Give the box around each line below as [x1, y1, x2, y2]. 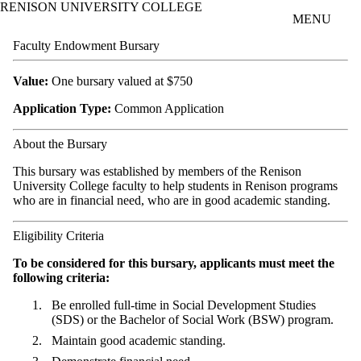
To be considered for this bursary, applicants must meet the [13, 255, 334, 270]
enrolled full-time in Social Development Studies [69, 297, 316, 312]
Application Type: [13, 101, 111, 115]
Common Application [111, 101, 224, 115]
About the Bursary [13, 136, 107, 151]
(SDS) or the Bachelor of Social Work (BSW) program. [52, 312, 334, 326]
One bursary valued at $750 [52, 73, 193, 88]
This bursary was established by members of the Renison [13, 164, 301, 178]
